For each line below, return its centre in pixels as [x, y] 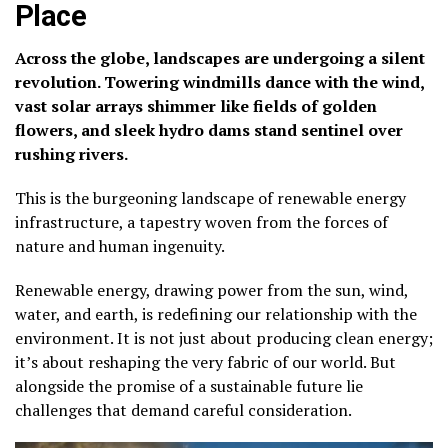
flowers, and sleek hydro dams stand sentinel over [209, 129]
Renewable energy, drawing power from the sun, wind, [211, 289]
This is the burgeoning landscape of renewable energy [210, 197]
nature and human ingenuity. [120, 245]
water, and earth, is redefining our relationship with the [216, 313]
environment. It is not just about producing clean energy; [224, 337]
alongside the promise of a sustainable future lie [189, 385]
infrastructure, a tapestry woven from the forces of [201, 221]
